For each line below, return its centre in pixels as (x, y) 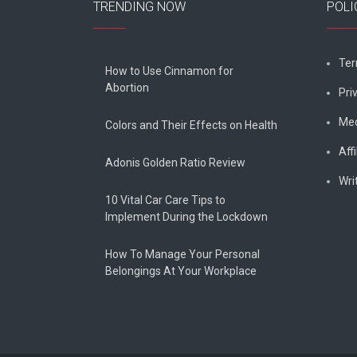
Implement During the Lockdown (186, 217)
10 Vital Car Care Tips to (165, 200)
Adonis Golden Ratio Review (175, 163)
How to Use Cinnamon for (169, 71)
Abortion (127, 88)
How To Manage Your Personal (182, 255)
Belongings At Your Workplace (181, 271)
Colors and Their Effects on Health (191, 126)
